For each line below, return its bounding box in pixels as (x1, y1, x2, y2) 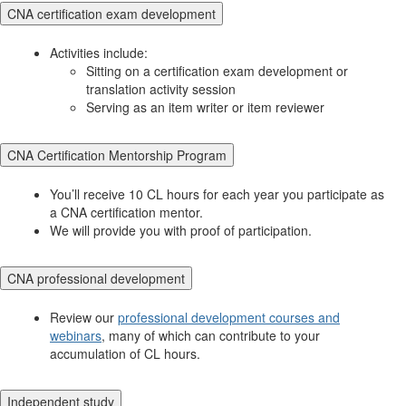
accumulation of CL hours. (50, 343, 204, 362)
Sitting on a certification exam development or (86, 61, 348, 80)
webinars (50, 325, 101, 344)
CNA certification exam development (7, 4, 216, 23)
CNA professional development (7, 268, 185, 287)
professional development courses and (118, 307, 340, 326)
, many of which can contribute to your (101, 325, 320, 344)
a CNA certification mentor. (50, 202, 203, 221)
